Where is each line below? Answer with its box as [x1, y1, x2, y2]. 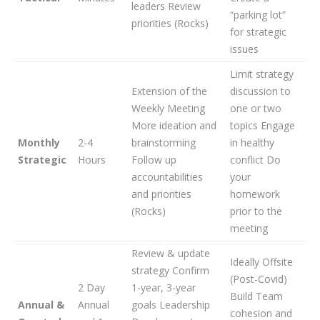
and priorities [131, 187, 191, 201]
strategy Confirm [131, 264, 209, 277]
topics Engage [230, 119, 295, 132]
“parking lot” [230, 8, 286, 21]
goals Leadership [131, 298, 210, 311]
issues [230, 42, 259, 56]
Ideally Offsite [230, 255, 293, 269]
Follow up [131, 153, 176, 166]
